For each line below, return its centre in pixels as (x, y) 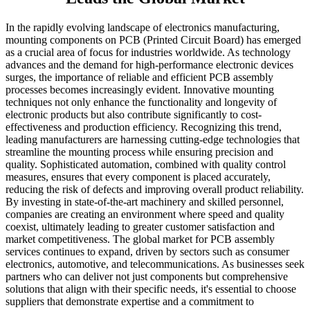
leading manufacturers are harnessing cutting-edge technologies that (153, 140)
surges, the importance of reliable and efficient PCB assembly (139, 77)
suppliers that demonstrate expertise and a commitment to (130, 302)
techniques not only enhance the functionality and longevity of (141, 102)
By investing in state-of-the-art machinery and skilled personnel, (145, 202)
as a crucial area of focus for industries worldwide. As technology (148, 53)
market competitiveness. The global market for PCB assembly (140, 239)
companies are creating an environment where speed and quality (145, 215)
